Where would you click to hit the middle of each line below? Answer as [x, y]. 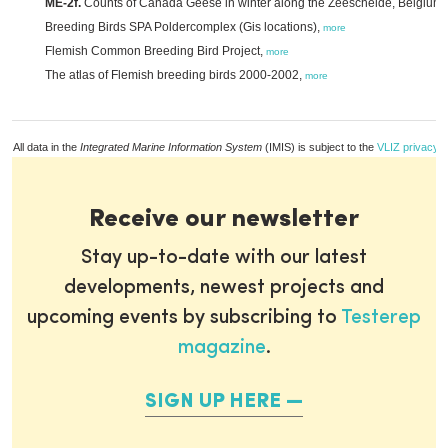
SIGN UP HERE [213, 402]
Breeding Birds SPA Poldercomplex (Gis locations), [184, 27]
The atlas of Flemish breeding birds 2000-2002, [175, 75]
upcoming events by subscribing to [184, 318]
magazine [221, 348]
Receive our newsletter [224, 219]
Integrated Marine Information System [171, 147]
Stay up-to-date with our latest [224, 258]
